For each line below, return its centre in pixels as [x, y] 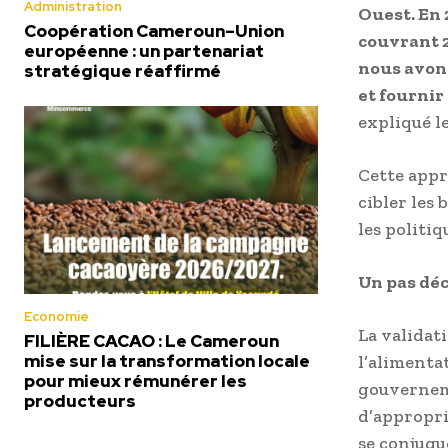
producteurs [80, 401]
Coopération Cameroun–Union [154, 30]
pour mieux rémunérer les [135, 381]
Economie [56, 316]
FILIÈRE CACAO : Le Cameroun [151, 341]
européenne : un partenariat [144, 50]
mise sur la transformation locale [167, 361]
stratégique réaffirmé [122, 70]
